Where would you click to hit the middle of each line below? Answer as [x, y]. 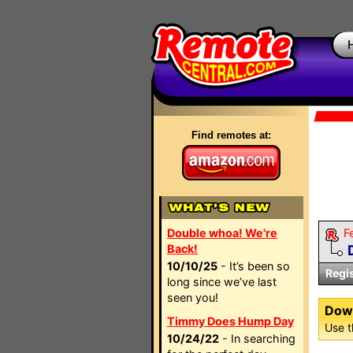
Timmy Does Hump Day [230, 321]
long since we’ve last [222, 282]
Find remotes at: [231, 135]
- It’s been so [254, 266]
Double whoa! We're [222, 233]
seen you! [193, 297]
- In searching [257, 338]
